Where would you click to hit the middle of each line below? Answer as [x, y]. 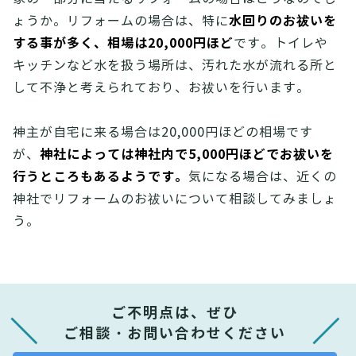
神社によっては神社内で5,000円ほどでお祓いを [187, 155]
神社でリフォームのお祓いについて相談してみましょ [175, 199]
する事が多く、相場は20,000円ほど [123, 43]
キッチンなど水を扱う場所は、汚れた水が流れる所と [175, 66]
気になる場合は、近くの [263, 177]
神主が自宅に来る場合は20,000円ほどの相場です [163, 132]
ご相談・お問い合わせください [174, 333]
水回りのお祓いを [283, 21]
